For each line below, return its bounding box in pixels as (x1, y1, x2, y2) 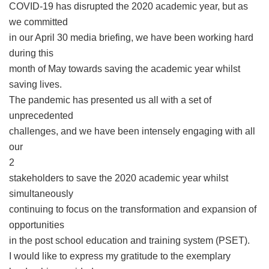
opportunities (9, 219, 64, 230)
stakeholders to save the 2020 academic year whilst (9, 172, 228, 183)
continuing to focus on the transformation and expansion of (9, 204, 256, 214)
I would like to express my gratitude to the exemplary (9, 250, 231, 261)
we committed (9, 16, 68, 27)
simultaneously (9, 188, 73, 199)
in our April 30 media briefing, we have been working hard (9, 32, 253, 43)
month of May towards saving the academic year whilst (9, 63, 240, 74)
